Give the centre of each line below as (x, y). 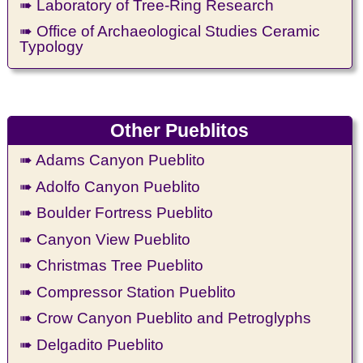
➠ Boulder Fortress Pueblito (117, 213)
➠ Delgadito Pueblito (92, 345)
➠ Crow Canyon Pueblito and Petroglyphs (166, 318)
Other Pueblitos (180, 130)
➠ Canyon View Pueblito (105, 239)
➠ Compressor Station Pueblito (128, 291)
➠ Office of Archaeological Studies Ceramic (170, 31)
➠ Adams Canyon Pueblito (113, 160)
